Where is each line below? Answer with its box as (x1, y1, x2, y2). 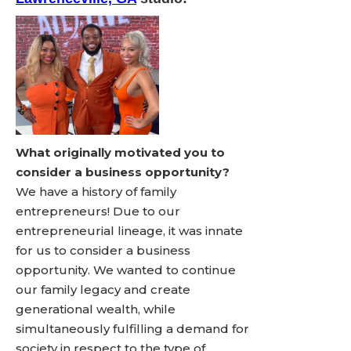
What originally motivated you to (16, 145, 225, 160)
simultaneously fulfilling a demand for (16, 321, 249, 336)
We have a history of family (16, 184, 176, 199)
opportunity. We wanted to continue (16, 262, 236, 277)
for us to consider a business (16, 243, 190, 258)
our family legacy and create (16, 282, 190, 297)
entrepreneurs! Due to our (16, 204, 180, 219)
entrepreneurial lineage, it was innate (16, 223, 243, 238)
